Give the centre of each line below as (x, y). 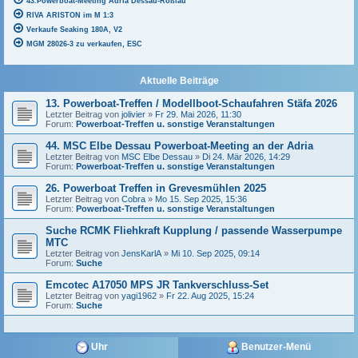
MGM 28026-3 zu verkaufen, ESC (84, 44)
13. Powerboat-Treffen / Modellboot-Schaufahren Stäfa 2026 (191, 103)
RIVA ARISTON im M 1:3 (70, 15)
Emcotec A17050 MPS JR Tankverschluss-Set (157, 285)
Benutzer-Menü (274, 347)
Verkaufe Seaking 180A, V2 (74, 30)
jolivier (133, 114)
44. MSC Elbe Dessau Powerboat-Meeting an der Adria (179, 146)
